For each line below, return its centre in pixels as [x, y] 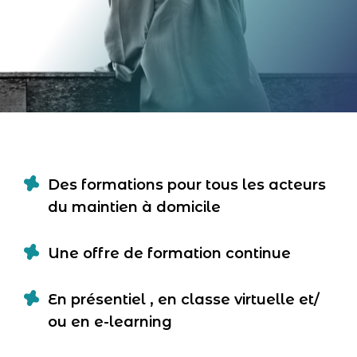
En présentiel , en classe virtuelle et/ [184, 299]
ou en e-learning [110, 322]
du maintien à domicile [134, 207]
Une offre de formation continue [169, 253]
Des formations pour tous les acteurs [187, 184]
